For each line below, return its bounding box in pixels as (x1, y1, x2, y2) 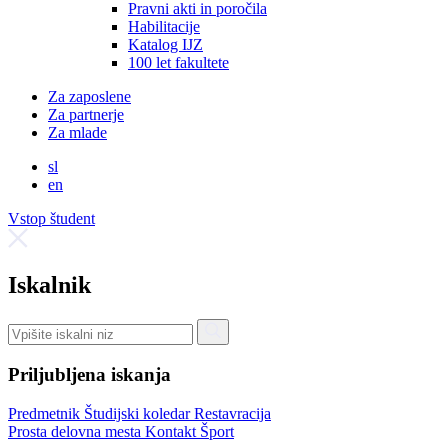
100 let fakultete (128, 54, 229, 72)
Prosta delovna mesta (8, 422, 145, 440)
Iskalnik (8, 272, 91, 299)
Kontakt (145, 422, 200, 440)
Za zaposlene (48, 88, 131, 106)
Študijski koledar (84, 404, 194, 422)
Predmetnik (8, 404, 84, 422)
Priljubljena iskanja (8, 363, 171, 385)
